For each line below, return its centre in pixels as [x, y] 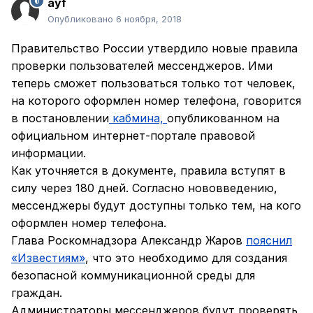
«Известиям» [48, 258]
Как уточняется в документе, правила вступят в [148, 171]
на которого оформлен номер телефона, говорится [156, 101]
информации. [49, 153]
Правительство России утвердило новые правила [154, 49]
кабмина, [138, 118]
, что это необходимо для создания [186, 258]
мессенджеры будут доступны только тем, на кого [156, 206]
